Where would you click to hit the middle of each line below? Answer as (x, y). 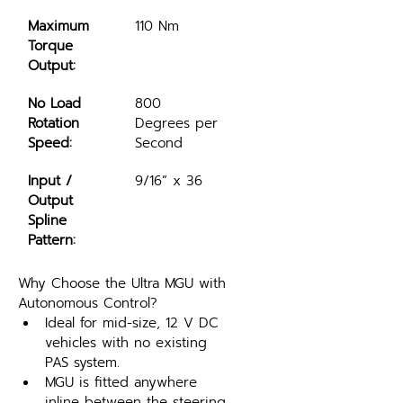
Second (159, 143)
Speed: (50, 143)
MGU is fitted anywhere (124, 382)
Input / (53, 181)
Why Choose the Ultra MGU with (125, 283)
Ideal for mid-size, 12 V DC (134, 323)
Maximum (61, 26)
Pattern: (52, 240)
